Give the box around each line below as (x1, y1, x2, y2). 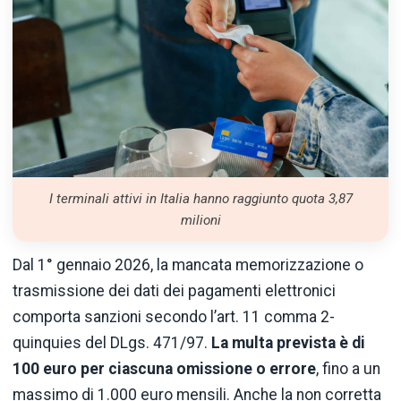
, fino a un (316, 360, 380, 379)
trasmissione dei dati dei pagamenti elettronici (13, 282, 336, 301)
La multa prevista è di (211, 334, 365, 353)
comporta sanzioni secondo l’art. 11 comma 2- (13, 308, 335, 327)
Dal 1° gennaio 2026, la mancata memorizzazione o (13, 256, 363, 275)
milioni (180, 212, 221, 229)
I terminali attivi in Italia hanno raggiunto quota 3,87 (48, 191, 353, 208)
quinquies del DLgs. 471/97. (13, 334, 211, 353)
